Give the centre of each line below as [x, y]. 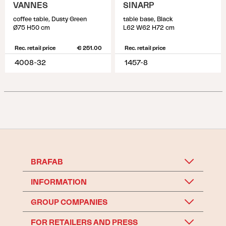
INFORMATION [59, 182]
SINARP [138, 6]
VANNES [31, 6]
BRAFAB [47, 162]
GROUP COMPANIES [69, 203]
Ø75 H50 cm [32, 28]
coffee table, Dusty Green [50, 19]
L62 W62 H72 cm [149, 28]
